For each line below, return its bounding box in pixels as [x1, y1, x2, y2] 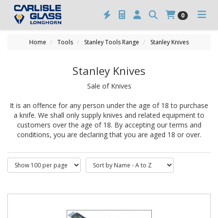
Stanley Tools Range [84, 38, 139, 46]
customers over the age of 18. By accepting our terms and [17, 120, 201, 129]
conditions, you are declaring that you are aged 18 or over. [17, 130, 201, 139]
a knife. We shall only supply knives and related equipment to [14, 110, 204, 120]
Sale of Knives [87, 81, 131, 91]
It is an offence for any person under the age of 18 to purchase [10, 101, 208, 110]
